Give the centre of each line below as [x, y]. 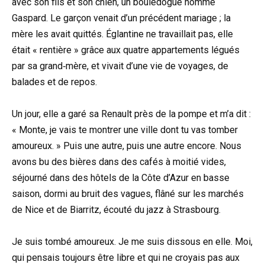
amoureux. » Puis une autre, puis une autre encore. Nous [127, 146]
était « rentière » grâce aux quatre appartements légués [126, 50]
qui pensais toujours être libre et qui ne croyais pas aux [126, 258]
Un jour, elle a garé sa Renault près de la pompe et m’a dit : [131, 114]
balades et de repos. [54, 82]
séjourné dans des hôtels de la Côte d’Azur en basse [121, 177]
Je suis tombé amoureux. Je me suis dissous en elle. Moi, [132, 242]
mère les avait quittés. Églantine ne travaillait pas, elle [122, 34]
